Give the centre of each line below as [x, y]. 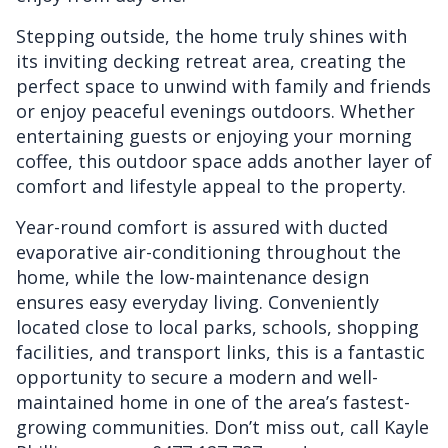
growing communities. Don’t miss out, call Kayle [222, 426]
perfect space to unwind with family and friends [223, 85]
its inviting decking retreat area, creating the [211, 60]
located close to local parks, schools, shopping [217, 326]
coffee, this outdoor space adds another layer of [224, 160]
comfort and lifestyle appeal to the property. [211, 185]
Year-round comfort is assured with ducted [202, 226]
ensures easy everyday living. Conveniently [197, 301]
